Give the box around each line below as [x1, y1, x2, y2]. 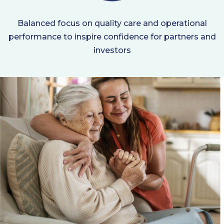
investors [93, 45, 131, 55]
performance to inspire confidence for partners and [8, 31, 216, 41]
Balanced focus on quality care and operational [17, 18, 207, 28]
